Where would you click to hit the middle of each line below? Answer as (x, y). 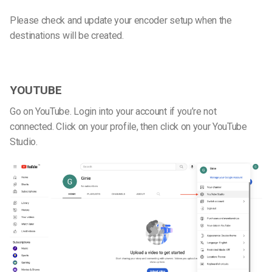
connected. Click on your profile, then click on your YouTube (128, 126)
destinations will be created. (67, 35)
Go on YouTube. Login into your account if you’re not (113, 111)
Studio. (24, 141)
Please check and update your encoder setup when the (121, 20)
